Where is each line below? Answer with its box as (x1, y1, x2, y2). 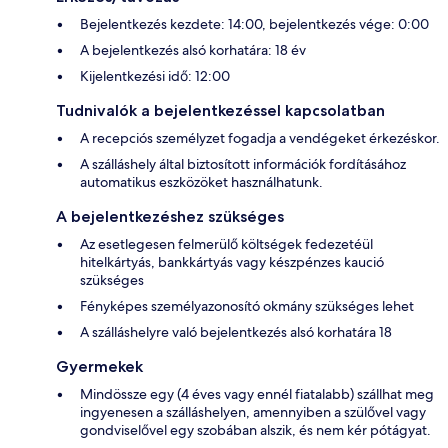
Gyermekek (56, 357, 143, 377)
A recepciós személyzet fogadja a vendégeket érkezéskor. (80, 129, 440, 148)
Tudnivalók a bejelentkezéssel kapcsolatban (56, 101, 385, 121)
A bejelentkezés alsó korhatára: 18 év (80, 41, 306, 60)
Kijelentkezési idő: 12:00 (80, 67, 230, 86)
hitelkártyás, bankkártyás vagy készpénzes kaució (80, 253, 384, 272)
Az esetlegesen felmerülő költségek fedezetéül (80, 235, 373, 254)
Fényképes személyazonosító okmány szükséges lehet (80, 297, 414, 316)
